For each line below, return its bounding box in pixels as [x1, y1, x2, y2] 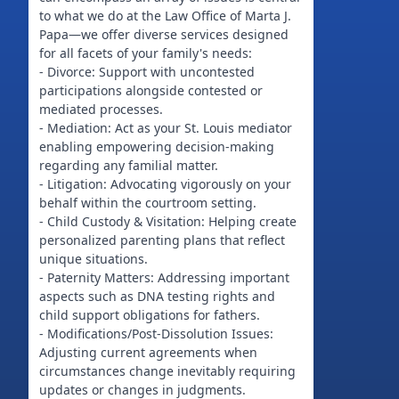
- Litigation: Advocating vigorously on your [39, 175, 291, 192]
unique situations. [39, 250, 148, 267]
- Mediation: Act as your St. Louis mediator [39, 119, 292, 136]
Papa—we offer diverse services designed [39, 26, 289, 43]
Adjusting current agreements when [39, 344, 257, 361]
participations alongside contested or [39, 82, 263, 99]
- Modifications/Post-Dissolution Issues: [39, 325, 273, 342]
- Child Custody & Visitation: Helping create [39, 213, 297, 230]
